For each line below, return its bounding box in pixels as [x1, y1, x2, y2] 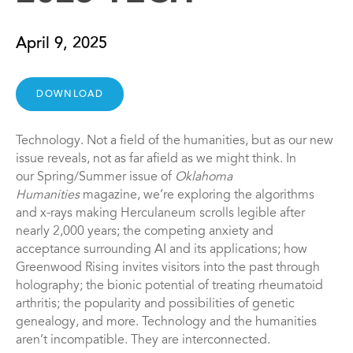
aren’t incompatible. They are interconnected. [16, 334, 270, 347]
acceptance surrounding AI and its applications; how [16, 243, 307, 257]
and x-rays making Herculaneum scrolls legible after [16, 207, 305, 221]
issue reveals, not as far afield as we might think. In [16, 153, 296, 166]
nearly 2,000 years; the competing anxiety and [16, 225, 273, 239]
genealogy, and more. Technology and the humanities [16, 316, 317, 329]
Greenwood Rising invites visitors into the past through [16, 262, 320, 275]
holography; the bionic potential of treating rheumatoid [16, 280, 323, 293]
